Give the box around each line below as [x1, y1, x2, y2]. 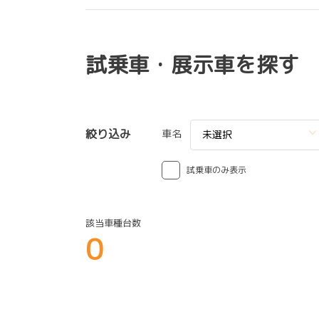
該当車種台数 [85, 216, 141, 229]
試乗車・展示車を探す [85, 49, 299, 80]
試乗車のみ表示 [187, 163, 246, 176]
